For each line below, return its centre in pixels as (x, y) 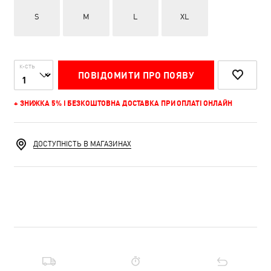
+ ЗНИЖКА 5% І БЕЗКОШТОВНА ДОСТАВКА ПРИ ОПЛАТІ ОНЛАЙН (123, 103)
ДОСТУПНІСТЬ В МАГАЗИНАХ (82, 144)
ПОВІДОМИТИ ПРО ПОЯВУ (136, 75)
